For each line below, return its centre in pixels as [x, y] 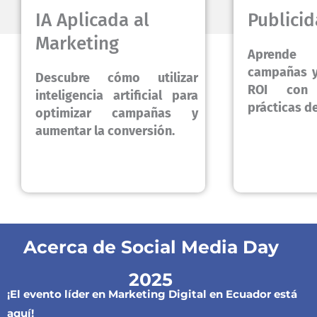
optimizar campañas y [117, 114]
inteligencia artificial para [117, 96]
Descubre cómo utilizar [117, 78]
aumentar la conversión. [105, 131]
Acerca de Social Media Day [151, 247]
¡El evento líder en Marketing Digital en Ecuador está [152, 294]
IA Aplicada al [92, 21]
